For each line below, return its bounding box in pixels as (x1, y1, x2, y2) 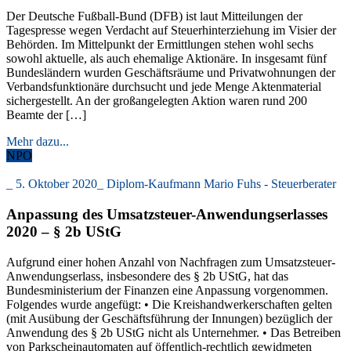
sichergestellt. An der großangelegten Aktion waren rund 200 (6, 94, 307, 108)
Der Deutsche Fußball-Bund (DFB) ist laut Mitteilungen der (6, 9, 302, 24)
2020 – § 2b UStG (6, 223, 121, 240)
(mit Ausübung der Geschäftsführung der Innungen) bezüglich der (6, 311, 332, 325)
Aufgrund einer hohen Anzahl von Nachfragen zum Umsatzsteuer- (6, 255, 335, 269)
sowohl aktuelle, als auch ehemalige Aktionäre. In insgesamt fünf (6, 52, 327, 66)
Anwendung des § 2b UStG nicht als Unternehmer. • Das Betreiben (6, 325, 341, 339)
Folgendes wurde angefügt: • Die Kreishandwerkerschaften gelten (6, 297, 332, 311)
